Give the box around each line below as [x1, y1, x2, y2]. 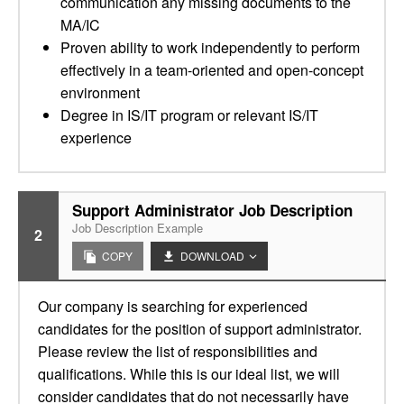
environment [60, 82, 140, 103]
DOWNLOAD [180, 248, 244, 263]
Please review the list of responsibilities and [38, 341, 317, 362]
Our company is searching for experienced [38, 296, 308, 317]
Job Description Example [72, 219, 203, 236]
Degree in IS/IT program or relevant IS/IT [60, 105, 318, 125]
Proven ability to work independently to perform [60, 37, 360, 58]
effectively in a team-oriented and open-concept [60, 60, 363, 80]
